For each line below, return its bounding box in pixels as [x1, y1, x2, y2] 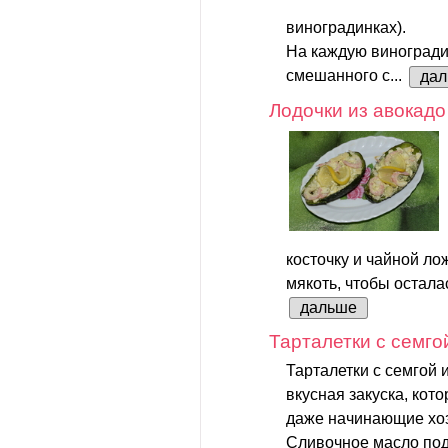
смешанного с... [286, 67, 406, 85]
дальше [300, 298, 357, 316]
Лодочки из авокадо [269, 99, 446, 121]
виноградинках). [286, 19, 406, 37]
